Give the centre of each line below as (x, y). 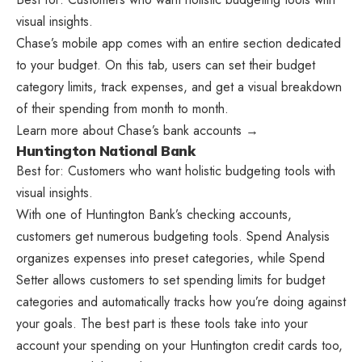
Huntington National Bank (105, 151)
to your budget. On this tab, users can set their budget (166, 65)
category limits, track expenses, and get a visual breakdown (179, 87)
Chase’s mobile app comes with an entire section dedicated (179, 44)
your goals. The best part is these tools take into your (162, 324)
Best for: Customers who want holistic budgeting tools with (176, 171)
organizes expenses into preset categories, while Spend (170, 259)
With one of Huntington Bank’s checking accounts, (154, 215)
